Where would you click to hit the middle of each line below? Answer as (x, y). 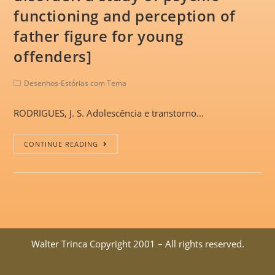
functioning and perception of (125, 16)
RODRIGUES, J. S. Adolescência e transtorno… (109, 113)
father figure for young (99, 36)
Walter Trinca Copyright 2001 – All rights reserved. (137, 244)
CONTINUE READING (61, 144)
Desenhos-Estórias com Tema (76, 83)
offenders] (53, 56)
